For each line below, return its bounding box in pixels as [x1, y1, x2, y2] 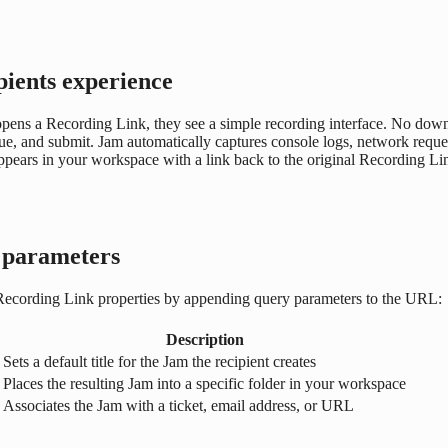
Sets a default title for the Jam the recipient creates [3, 353, 316, 371]
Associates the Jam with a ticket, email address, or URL [3, 397, 354, 415]
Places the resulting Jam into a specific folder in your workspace [3, 375, 406, 393]
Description [165, 331, 244, 349]
